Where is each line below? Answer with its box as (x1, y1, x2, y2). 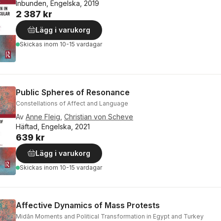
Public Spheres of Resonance (16, 87, 130, 98)
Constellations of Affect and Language (16, 100, 128, 108)
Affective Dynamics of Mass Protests (16, 200, 160, 211)
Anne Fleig (26, 112, 60, 121)
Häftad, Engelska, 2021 (16, 122, 90, 131)
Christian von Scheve (64, 112, 133, 121)
